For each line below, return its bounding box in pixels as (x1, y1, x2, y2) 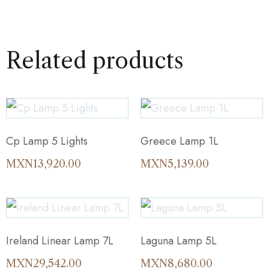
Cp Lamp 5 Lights (6, 133, 88, 149)
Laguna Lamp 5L (141, 232, 217, 249)
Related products (6, 47, 184, 74)
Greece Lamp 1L (141, 133, 219, 149)
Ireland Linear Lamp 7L (6, 232, 113, 249)
